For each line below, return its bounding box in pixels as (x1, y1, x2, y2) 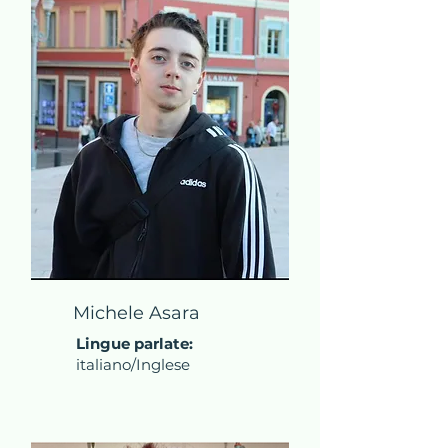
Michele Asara (73, 302, 200, 324)
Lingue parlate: (76, 334, 193, 353)
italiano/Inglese (76, 355, 190, 374)
